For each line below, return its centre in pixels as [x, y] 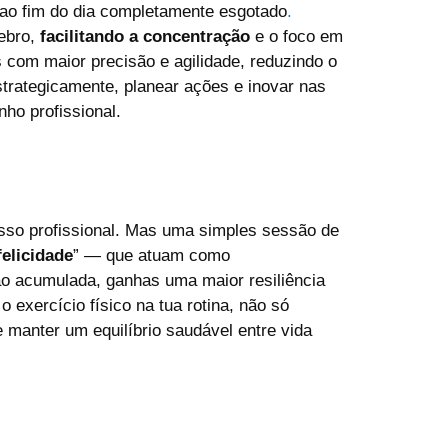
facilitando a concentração [145, 36]
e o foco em [296, 36]
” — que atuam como [151, 255]
